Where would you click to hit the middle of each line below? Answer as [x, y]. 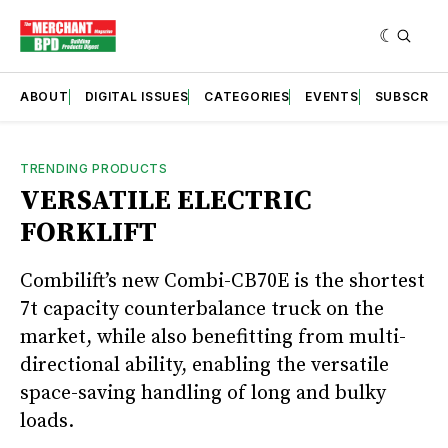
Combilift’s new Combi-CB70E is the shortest [222, 281]
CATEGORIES [247, 96]
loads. [47, 421]
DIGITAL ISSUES [136, 96]
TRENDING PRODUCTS [94, 168]
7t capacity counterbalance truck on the [202, 309]
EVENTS [332, 96]
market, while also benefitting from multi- [213, 337]
